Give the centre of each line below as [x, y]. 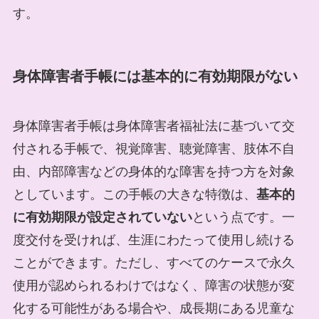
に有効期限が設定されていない [102, 217]
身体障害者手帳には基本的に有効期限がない [155, 77]
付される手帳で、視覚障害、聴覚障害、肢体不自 [153, 148]
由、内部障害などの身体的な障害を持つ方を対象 [153, 171]
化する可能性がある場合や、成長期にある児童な [153, 308]
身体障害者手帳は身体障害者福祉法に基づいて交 [153, 126]
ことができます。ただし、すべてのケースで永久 [153, 262]
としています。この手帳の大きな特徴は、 [134, 194]
